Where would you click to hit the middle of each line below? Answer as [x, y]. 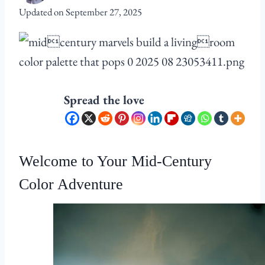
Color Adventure [71, 185]
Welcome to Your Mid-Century [115, 161]
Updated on [41, 12]
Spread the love [104, 100]
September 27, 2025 [104, 12]
